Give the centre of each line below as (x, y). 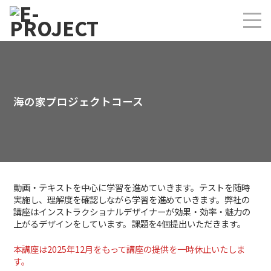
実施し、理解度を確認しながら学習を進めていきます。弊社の (132, 199)
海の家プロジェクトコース (79, 101)
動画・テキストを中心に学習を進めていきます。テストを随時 (132, 187)
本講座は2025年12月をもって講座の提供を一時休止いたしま (129, 249)
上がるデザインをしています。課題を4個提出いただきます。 (130, 224)
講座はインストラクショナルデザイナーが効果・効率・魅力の (132, 211)
